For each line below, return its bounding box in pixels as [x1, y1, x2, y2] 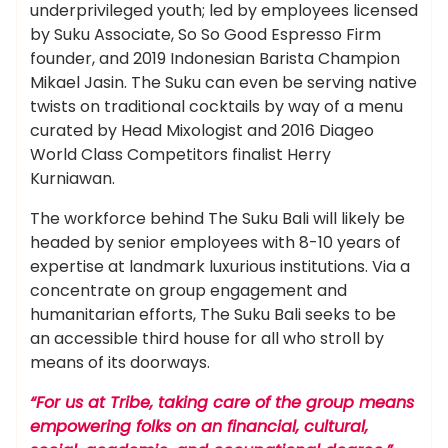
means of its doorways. [30, 351, 210, 374]
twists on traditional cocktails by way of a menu [30, 95, 403, 118]
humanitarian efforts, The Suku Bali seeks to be [30, 303, 396, 326]
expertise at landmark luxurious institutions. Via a [30, 255, 410, 278]
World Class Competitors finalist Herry [30, 143, 331, 166]
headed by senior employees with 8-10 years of [30, 231, 401, 254]
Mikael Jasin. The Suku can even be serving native [30, 71, 417, 94]
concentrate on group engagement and [30, 279, 347, 302]
